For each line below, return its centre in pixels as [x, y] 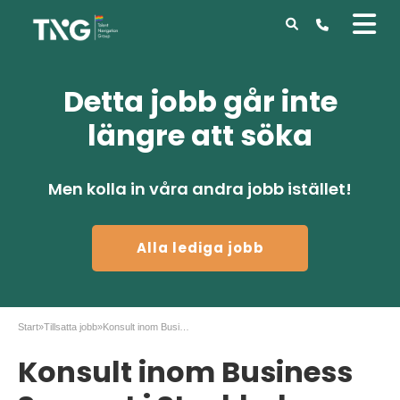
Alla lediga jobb [200, 248]
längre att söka [200, 135]
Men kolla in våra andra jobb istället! [200, 189]
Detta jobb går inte [200, 101]
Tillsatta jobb [71, 327]
